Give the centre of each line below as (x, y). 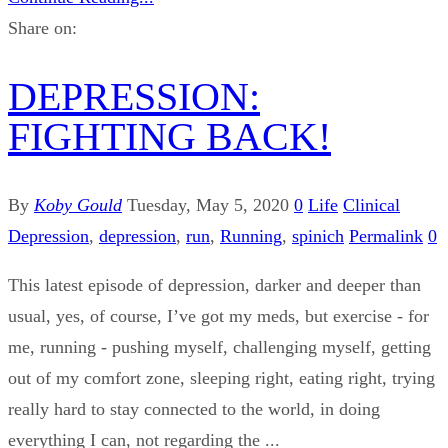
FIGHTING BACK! (169, 137)
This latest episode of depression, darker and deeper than (214, 285)
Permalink (386, 236)
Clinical (371, 205)
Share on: (42, 27)
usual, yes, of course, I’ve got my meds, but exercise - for (218, 316)
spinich (318, 236)
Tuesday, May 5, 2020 (208, 205)
